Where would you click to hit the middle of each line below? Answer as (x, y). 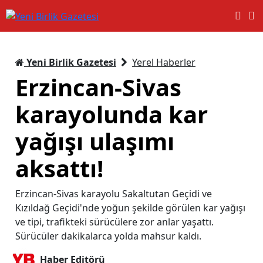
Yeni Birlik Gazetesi (70, 62)
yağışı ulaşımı (95, 141)
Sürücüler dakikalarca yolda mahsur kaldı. (108, 236)
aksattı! (59, 168)
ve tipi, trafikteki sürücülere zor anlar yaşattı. (114, 222)
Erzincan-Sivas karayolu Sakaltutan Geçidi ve (114, 193)
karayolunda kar (112, 114)
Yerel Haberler (164, 62)
